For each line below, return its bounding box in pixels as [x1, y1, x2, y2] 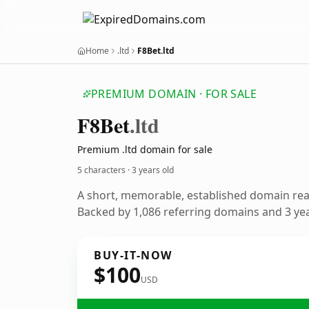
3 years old [132, 164, 174, 176]
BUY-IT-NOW [94, 248, 172, 263]
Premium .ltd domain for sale [77, 143, 212, 156]
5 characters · [77, 164, 132, 176]
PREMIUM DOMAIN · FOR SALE [91, 86, 257, 101]
